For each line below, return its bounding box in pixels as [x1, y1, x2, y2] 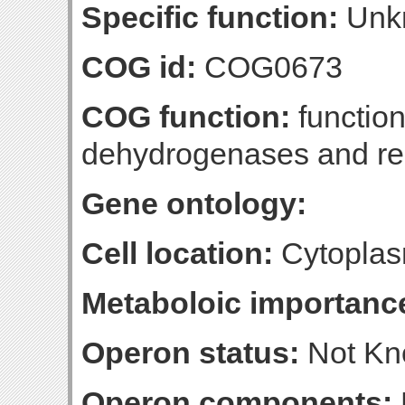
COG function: [81, 99, 290, 134]
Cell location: [81, 236, 273, 270]
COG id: [81, 50, 196, 84]
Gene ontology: [81, 186, 306, 221]
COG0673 [196, 50, 343, 84]
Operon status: [81, 335, 299, 370]
